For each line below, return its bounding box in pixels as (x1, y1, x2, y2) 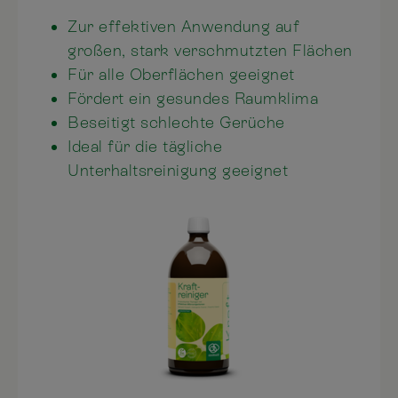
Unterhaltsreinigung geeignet (68, 161, 288, 180)
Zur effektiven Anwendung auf (68, 17, 299, 36)
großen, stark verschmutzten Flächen (68, 41, 353, 60)
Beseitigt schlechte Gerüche (68, 113, 290, 132)
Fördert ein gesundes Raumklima (68, 89, 318, 108)
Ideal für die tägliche (68, 137, 222, 156)
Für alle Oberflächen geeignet (68, 65, 295, 84)
